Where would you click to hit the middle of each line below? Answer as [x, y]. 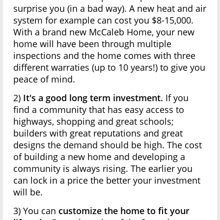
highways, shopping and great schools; [94, 122]
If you [176, 98]
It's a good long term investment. [93, 98]
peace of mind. [44, 79]
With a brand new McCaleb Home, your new [104, 32]
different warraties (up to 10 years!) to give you [110, 68]
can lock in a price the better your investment [107, 180]
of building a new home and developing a [99, 157]
